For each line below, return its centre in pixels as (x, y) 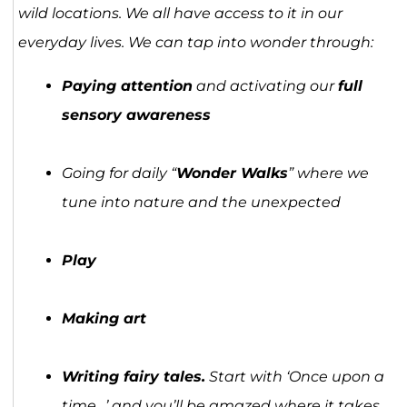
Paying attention (127, 86)
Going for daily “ (119, 174)
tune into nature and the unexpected (201, 203)
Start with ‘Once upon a (294, 377)
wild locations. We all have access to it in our (180, 14)
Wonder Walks (232, 174)
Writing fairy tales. (133, 377)
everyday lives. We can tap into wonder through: (195, 43)
